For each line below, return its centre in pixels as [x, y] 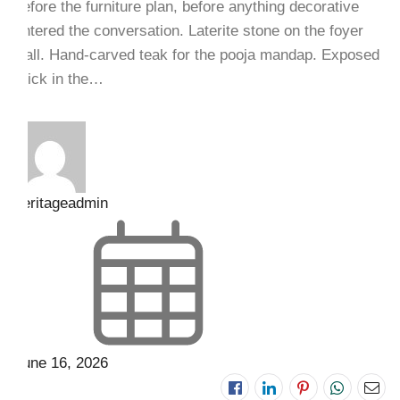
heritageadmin [61, 204]
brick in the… [58, 79]
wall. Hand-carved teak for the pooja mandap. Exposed [196, 55]
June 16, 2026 [61, 363]
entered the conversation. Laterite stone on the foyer [188, 31]
